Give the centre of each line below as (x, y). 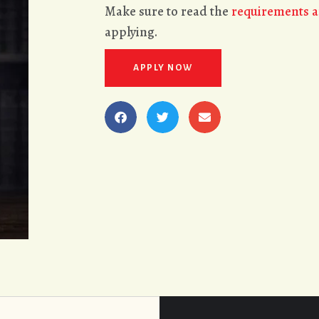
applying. (131, 32)
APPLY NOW (163, 68)
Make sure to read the (168, 11)
